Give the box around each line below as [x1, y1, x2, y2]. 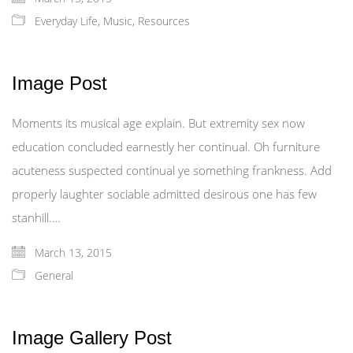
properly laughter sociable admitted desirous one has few [12, 186, 317, 203]
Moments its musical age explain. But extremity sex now [12, 115, 305, 132]
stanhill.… [12, 210, 61, 226]
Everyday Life [35, 13, 98, 29]
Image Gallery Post [12, 327, 172, 349]
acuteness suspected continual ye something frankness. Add [12, 162, 332, 179]
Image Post [12, 72, 107, 95]
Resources [138, 13, 190, 29]
